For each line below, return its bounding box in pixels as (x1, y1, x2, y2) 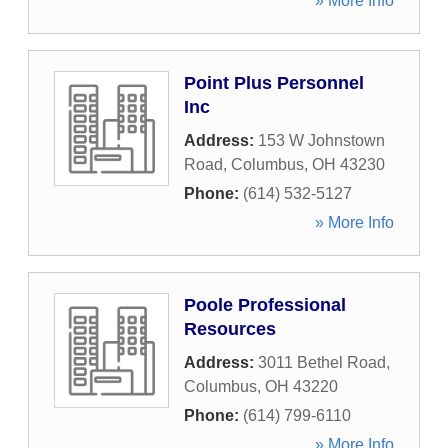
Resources (184, 319, 276, 339)
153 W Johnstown (258, 132, 385, 149)
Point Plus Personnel (184, 73, 364, 93)
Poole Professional (184, 295, 346, 315)
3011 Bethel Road (258, 354, 386, 371)
